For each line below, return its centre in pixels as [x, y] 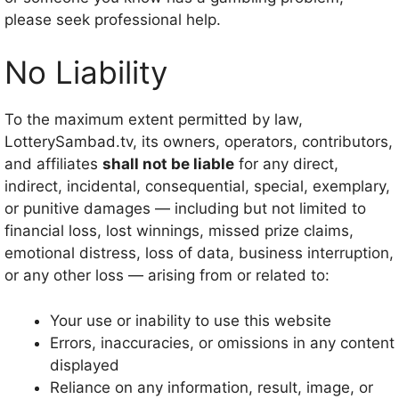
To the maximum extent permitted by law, [154, 119]
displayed [85, 365]
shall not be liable [168, 164]
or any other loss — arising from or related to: [167, 275]
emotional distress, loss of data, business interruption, [199, 253]
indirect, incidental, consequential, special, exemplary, [197, 186]
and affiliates [53, 164]
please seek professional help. [113, 19]
